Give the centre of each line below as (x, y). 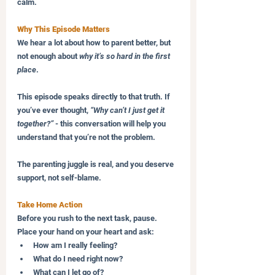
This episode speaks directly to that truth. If (95, 96)
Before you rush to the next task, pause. (88, 218)
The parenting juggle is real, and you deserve (96, 164)
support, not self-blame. (59, 177)
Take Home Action (50, 204)
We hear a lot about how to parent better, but (95, 42)
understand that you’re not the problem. (86, 137)
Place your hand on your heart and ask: (86, 231)
